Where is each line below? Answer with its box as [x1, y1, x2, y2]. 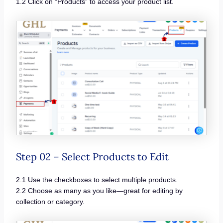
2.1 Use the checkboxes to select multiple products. [15, 176, 178, 184]
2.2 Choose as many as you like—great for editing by [15, 187, 183, 195]
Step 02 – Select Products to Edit [15, 150, 169, 163]
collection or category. [15, 198, 85, 206]
